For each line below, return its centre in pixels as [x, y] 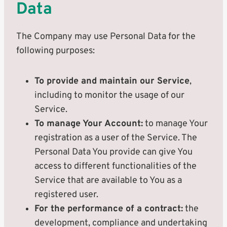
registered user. [66, 195]
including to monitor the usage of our [109, 96]
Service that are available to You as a [108, 181]
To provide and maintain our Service [112, 81]
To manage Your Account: [89, 124]
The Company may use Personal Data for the [106, 37]
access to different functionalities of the [116, 166]
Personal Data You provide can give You [113, 152]
